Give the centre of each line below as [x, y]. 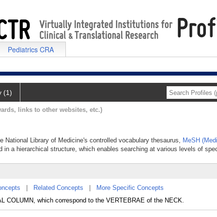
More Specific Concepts [130, 188]
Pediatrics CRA [31, 49]
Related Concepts [58, 188]
